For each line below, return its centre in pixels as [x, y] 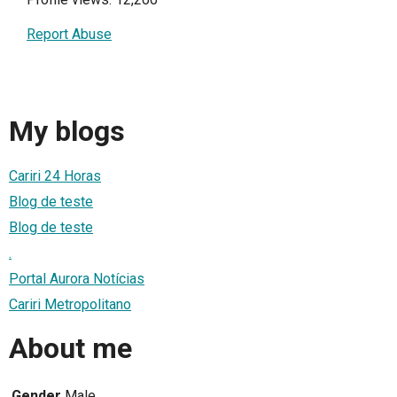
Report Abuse [69, 34]
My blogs [67, 132]
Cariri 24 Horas [55, 175]
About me [70, 349]
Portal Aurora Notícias [77, 278]
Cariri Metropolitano [70, 304]
